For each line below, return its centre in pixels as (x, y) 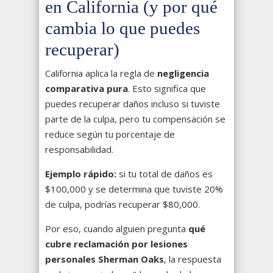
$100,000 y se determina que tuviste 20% (134, 189)
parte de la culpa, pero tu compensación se (135, 119)
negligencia (183, 73)
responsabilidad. (79, 150)
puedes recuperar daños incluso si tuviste (133, 104)
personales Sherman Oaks (105, 259)
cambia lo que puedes (122, 28)
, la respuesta (193, 259)
